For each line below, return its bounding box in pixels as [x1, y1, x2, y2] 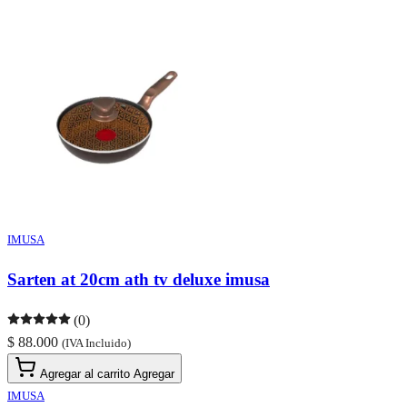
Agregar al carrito [40, 366, 130, 381]
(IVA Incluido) [62, 335, 131, 350]
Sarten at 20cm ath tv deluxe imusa [7, 270, 270, 290]
